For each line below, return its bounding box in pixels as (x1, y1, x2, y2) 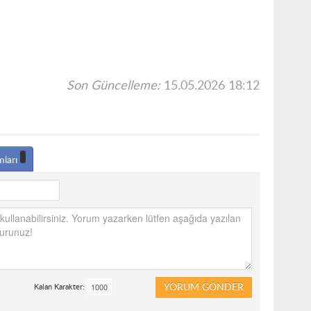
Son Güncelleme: (67, 80, 160, 93)
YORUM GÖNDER (163, 283, 244, 293)
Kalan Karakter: (34, 283, 87, 292)
